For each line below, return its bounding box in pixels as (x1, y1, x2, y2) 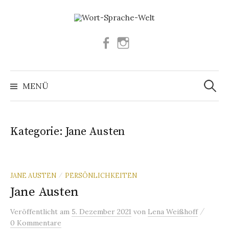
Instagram (129, 37, 167, 47)
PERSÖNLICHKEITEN (65, 171, 137, 179)
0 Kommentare (10, 218, 61, 227)
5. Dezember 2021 (72, 207, 131, 216)
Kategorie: (10, 124, 65, 139)
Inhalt (10, 28, 35, 39)
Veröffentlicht (10, 207, 60, 216)
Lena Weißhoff (148, 207, 198, 216)
